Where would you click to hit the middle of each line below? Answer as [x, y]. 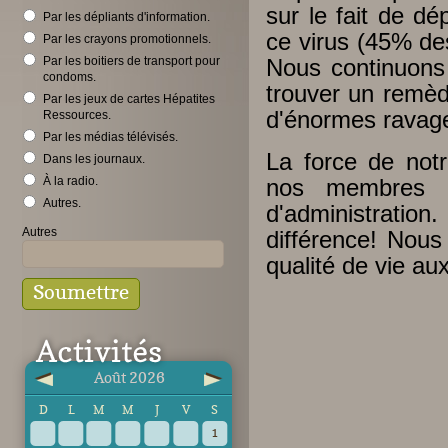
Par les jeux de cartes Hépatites [129, 99]
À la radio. [70, 181]
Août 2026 [129, 377]
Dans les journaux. [94, 159]
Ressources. [77, 115]
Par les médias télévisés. [110, 137]
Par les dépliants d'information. [126, 17]
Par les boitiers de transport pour [131, 61]
